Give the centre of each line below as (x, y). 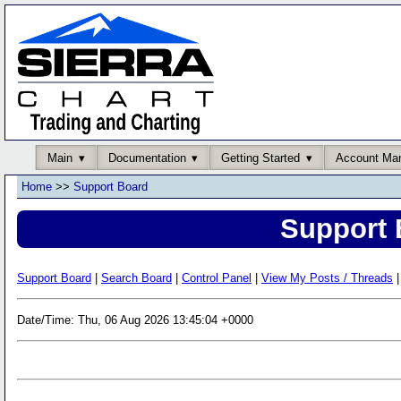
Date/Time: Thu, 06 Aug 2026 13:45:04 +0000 (135, 320)
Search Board (137, 277)
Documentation (147, 158)
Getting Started (260, 158)
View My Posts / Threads (327, 277)
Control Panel (217, 277)
